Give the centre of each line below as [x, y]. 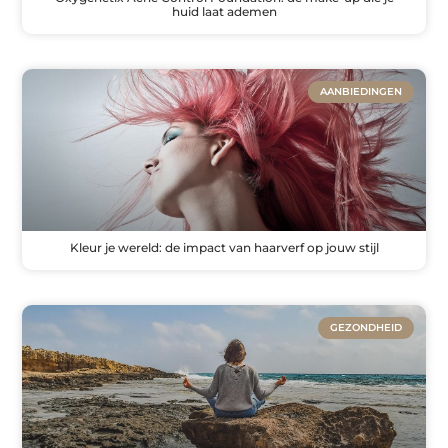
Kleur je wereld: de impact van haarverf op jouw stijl [224, 247]
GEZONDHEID [365, 327]
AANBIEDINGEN [360, 92]
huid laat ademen [224, 12]
